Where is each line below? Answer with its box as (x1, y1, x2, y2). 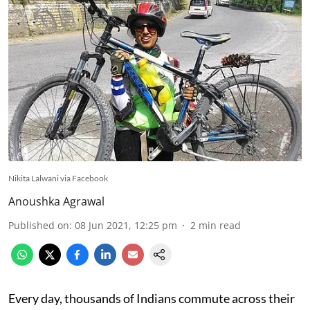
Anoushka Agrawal (8, 193, 104, 209)
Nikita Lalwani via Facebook (8, 172, 108, 183)
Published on (8, 218, 69, 232)
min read (199, 218, 241, 232)
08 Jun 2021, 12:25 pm (75, 218, 177, 232)
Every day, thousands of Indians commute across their (8, 290, 295, 306)
